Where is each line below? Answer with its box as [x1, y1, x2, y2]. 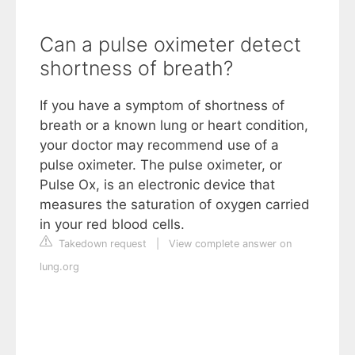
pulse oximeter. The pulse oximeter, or [40, 156, 282, 173]
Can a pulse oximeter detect [40, 32, 301, 56]
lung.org [40, 260, 79, 273]
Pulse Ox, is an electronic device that [40, 176, 275, 193]
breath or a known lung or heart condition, [40, 116, 308, 133]
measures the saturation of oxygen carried [40, 196, 310, 212]
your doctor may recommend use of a [40, 136, 279, 153]
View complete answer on [169, 237, 292, 250]
